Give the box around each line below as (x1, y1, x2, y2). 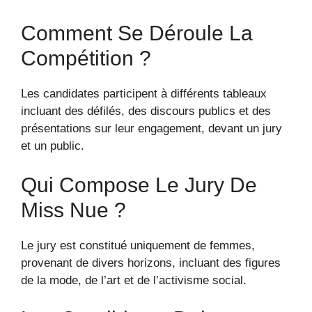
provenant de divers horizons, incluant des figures (21, 256, 281, 270)
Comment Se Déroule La (21, 22, 253, 45)
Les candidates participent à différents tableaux (21, 87, 267, 101)
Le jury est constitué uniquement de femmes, (21, 238, 255, 252)
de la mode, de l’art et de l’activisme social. (21, 273, 247, 287)
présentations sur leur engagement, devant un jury (21, 122, 282, 136)
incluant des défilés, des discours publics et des (21, 104, 271, 118)
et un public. (21, 139, 84, 153)
